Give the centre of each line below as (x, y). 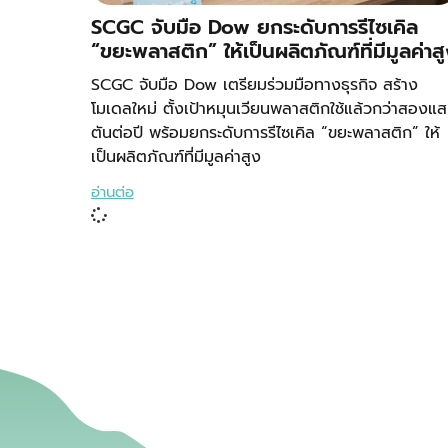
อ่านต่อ (112, 192)
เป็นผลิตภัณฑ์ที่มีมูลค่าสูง (175, 157)
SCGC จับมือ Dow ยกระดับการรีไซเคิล (254, 27)
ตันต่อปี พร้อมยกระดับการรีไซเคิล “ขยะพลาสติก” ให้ (265, 133)
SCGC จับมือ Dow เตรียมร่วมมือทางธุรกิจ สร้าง (254, 85)
